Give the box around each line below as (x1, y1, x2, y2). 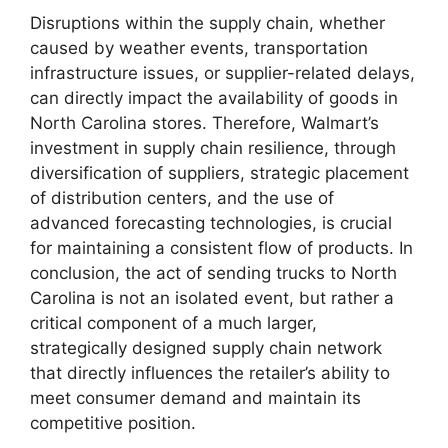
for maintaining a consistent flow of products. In (30, 237, 413, 258)
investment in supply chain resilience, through (30, 137, 396, 158)
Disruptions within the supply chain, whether (30, 12, 385, 33)
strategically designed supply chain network (30, 337, 382, 358)
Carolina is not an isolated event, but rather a (30, 287, 394, 308)
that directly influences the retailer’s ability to (30, 362, 390, 383)
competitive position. (30, 412, 196, 433)
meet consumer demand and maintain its (30, 387, 361, 408)
